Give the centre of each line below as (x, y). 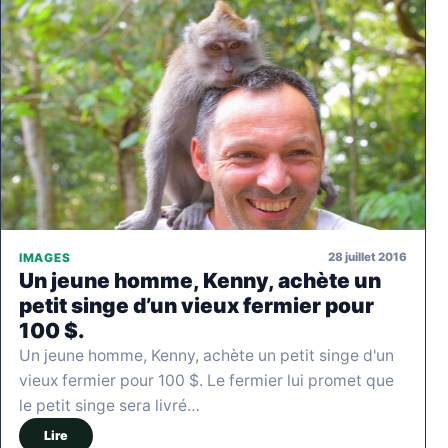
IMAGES (45, 257)
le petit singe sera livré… (109, 405)
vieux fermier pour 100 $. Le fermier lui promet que (206, 380)
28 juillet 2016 (367, 257)
